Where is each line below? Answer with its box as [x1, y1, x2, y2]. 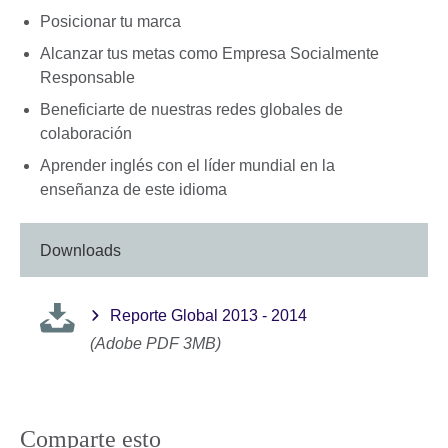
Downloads [40, 241, 121, 259]
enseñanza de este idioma [40, 180, 231, 198]
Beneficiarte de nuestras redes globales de [40, 100, 343, 118]
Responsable [40, 68, 139, 86]
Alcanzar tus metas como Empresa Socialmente [40, 44, 379, 62]
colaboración [40, 124, 132, 142]
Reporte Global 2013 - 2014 [110, 307, 307, 325]
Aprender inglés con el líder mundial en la [40, 156, 335, 174]
